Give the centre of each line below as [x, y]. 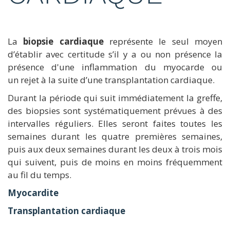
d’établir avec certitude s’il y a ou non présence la [115, 54]
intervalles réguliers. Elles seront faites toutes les [115, 123]
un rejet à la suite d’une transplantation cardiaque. [112, 80]
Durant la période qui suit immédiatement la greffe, [115, 98]
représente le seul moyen [163, 41]
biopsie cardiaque [63, 41]
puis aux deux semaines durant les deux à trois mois [115, 149]
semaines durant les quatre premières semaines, [115, 136]
